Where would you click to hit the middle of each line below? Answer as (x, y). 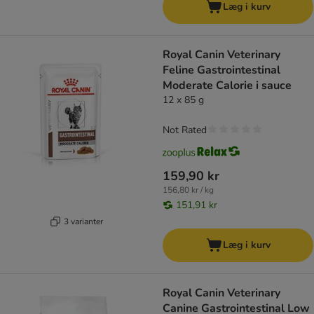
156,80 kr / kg (188, 190)
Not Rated (185, 130)
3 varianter (83, 221)
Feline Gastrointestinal (221, 70)
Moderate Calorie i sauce (227, 86)
